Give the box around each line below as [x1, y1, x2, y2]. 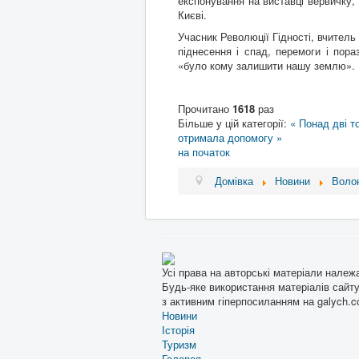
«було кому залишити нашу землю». [178, 58, 355, 73]
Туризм [162, 336, 196, 352]
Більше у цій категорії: [178, 115, 287, 131]
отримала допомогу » [178, 130, 282, 145]
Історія [162, 321, 195, 337]
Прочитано [178, 101, 232, 116]
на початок [178, 144, 230, 159]
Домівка [215, 173, 254, 188]
